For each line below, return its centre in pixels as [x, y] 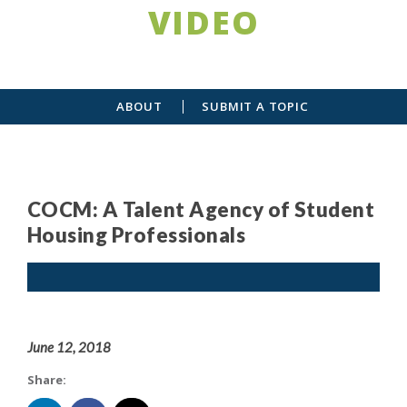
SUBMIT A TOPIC [255, 106]
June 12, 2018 [69, 347]
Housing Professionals [137, 234]
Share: [47, 379]
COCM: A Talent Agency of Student [201, 209]
